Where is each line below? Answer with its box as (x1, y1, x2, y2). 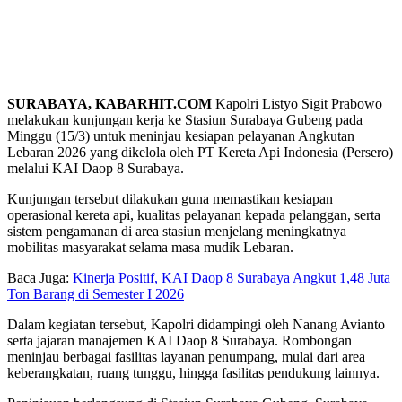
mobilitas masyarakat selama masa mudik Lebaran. (7, 239, 293, 255)
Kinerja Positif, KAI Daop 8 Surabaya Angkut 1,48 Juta (73, 269, 390, 285)
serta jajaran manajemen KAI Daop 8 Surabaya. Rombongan (7, 332, 352, 348)
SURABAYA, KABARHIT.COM (7, 95, 212, 111)
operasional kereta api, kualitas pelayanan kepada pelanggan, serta (7, 206, 380, 223)
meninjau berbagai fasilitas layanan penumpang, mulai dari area (7, 348, 365, 364)
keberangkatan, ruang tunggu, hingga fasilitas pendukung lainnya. (7, 364, 380, 380)
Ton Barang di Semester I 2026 (7, 285, 184, 301)
